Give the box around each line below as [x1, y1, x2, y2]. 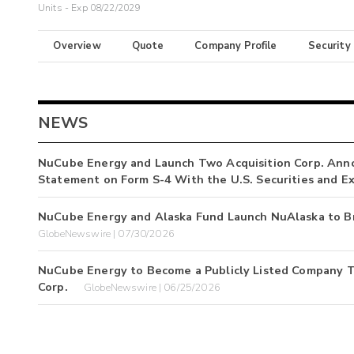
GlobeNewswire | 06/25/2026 [83, 281, 220, 296]
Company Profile [194, 39, 277, 54]
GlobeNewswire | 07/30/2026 [38, 226, 175, 241]
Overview [53, 39, 101, 54]
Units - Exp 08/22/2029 [38, 2, 141, 15]
